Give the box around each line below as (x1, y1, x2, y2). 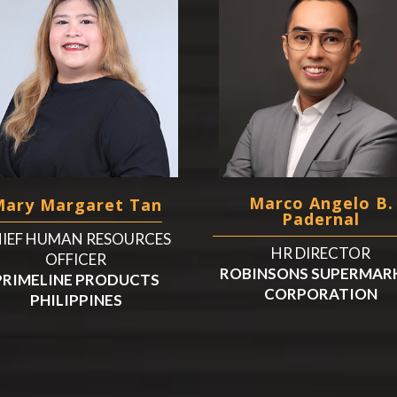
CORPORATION (264, 284, 378, 303)
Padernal (282, 207, 361, 230)
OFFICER (45, 249, 107, 269)
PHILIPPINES (29, 290, 122, 309)
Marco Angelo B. (248, 191, 393, 214)
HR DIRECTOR (271, 243, 371, 262)
